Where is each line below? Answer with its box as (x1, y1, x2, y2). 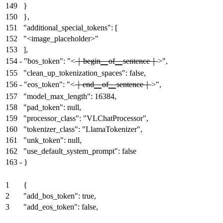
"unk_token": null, (23, 136, 82, 145)
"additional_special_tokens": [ (23, 23, 117, 32)
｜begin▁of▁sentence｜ (75, 57, 158, 66)
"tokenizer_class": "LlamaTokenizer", (23, 125, 142, 134)
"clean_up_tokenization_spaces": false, (23, 69, 146, 78)
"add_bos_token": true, (23, 192, 96, 201)
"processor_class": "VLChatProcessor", (23, 114, 148, 123)
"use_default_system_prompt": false (23, 147, 136, 156)
